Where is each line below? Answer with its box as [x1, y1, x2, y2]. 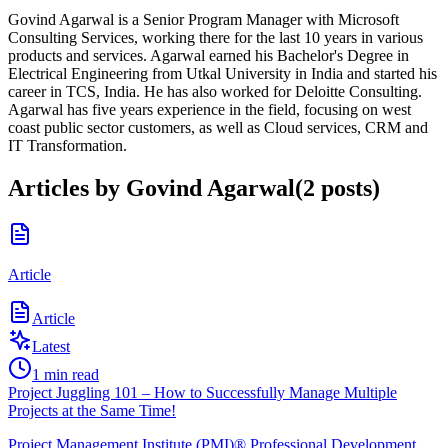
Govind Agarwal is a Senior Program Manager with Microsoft [8, 11, 399, 29]
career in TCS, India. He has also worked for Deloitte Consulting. [8, 83, 422, 101]
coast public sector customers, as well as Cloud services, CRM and [8, 119, 428, 137]
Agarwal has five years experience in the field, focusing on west [8, 101, 411, 119]
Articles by [8, 175, 126, 202]
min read [40, 366, 99, 384]
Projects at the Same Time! [8, 402, 176, 420]
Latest [32, 338, 70, 356]
